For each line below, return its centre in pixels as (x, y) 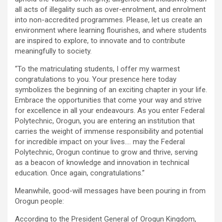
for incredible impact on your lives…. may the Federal (100, 141)
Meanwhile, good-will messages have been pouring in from (110, 191)
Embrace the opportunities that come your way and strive (108, 100)
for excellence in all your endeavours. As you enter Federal (110, 110)
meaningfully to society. (53, 51)
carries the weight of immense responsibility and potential (109, 131)
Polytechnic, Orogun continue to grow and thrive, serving (106, 152)
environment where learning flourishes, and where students (111, 30)
